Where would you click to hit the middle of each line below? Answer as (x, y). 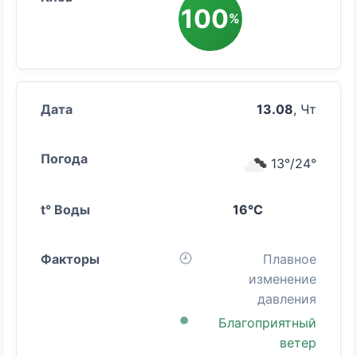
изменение (282, 279)
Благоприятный (267, 322)
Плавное (290, 259)
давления (287, 298)
